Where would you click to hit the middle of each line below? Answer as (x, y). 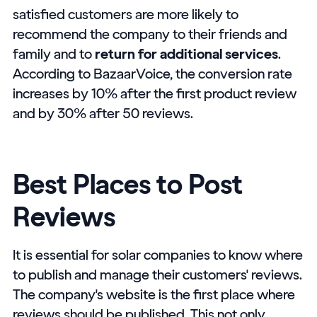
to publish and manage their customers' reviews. (157, 274)
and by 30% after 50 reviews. (103, 113)
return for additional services (186, 53)
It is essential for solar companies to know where (157, 254)
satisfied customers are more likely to (125, 14)
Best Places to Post (127, 184)
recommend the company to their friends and (150, 34)
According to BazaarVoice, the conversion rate (152, 73)
